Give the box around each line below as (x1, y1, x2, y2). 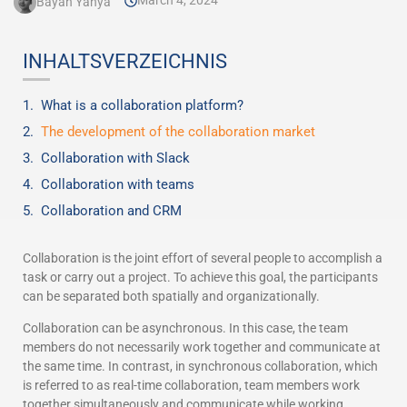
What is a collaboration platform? (41, 97, 243, 114)
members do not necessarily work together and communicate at (23, 340, 381, 355)
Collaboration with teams (41, 176, 194, 193)
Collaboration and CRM (41, 203, 182, 219)
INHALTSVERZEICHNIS (23, 50, 227, 73)
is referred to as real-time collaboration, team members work (23, 378, 360, 393)
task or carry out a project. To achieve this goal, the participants (23, 270, 378, 284)
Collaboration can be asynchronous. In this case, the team (23, 321, 348, 336)
